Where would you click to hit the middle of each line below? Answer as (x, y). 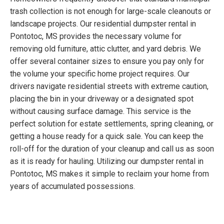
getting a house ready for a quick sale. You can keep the (107, 136)
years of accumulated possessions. (72, 186)
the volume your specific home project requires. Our (100, 74)
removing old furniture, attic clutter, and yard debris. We (105, 49)
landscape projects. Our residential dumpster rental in (103, 24)
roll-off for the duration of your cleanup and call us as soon (112, 149)
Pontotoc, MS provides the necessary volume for (96, 36)
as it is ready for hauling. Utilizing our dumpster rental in (107, 161)
